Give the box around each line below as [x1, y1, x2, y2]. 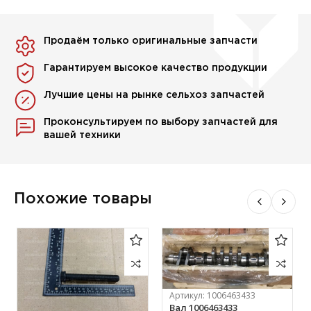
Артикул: [169, 289, 207, 301]
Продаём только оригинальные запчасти [44, 37, 258, 46]
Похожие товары [14, 192, 153, 207]
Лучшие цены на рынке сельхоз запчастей [44, 91, 265, 100]
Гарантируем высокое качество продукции [44, 64, 268, 73]
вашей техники [44, 131, 121, 140]
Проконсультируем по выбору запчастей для [44, 118, 278, 127]
